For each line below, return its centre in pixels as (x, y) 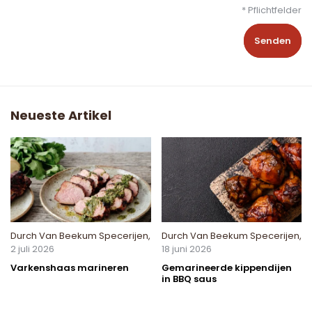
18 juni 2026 (186, 249)
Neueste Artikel (61, 115)
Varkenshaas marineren (70, 268)
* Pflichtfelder (272, 10)
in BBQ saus (189, 279)
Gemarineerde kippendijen (226, 268)
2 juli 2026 (32, 249)
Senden (273, 40)
